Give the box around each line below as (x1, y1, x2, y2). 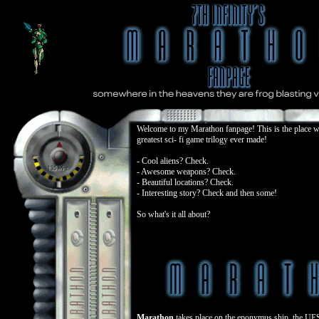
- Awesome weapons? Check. (136, 167, 236, 177)
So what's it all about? (136, 209, 210, 219)
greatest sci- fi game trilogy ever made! (136, 135, 267, 145)
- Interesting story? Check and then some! (136, 188, 277, 198)
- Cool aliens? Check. (136, 156, 209, 166)
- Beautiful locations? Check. (136, 177, 234, 187)
